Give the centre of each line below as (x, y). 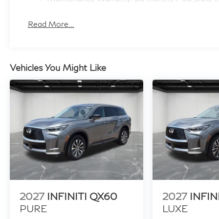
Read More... (51, 23)
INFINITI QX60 (82, 196)
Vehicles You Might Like (58, 68)
